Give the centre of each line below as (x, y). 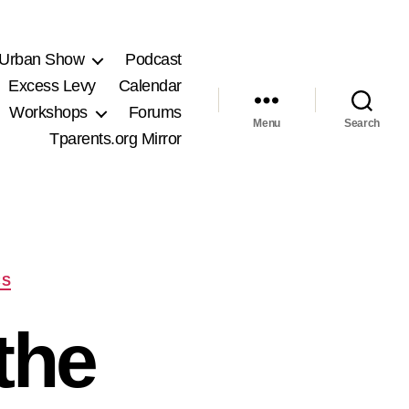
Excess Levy (52, 86)
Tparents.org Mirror (115, 139)
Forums (155, 113)
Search (362, 124)
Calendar (150, 86)
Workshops (48, 113)
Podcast (153, 60)
